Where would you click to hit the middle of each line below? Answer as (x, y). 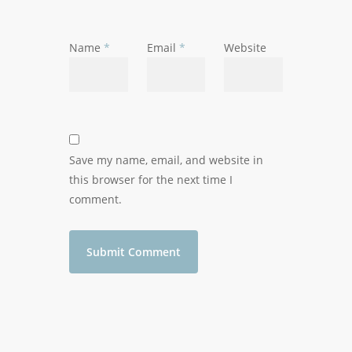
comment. (95, 199)
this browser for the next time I (151, 180)
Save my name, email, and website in (166, 160)
